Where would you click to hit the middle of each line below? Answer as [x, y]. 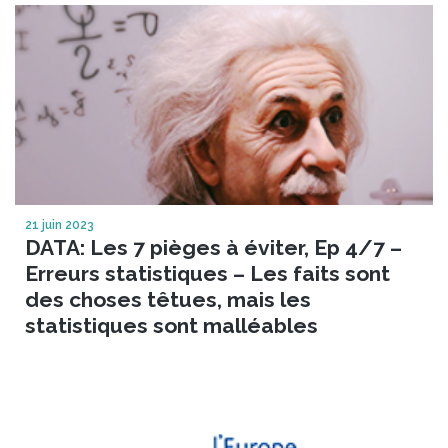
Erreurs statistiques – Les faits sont [207, 273]
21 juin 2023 [59, 224]
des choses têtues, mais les [168, 299]
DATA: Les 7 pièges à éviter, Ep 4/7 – [213, 247]
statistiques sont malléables [171, 325]
